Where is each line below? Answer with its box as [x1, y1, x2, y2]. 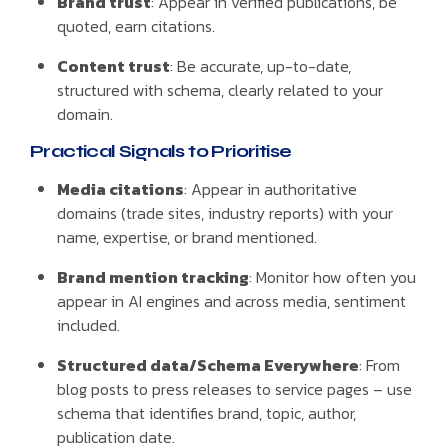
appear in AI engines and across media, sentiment [57, 288, 407, 313]
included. [57, 312, 121, 337]
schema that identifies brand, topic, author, [57, 400, 357, 425]
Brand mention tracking [57, 264, 250, 289]
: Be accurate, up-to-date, [170, 53, 352, 78]
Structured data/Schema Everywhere [57, 352, 360, 377]
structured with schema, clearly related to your [57, 77, 384, 102]
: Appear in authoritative [184, 176, 358, 201]
